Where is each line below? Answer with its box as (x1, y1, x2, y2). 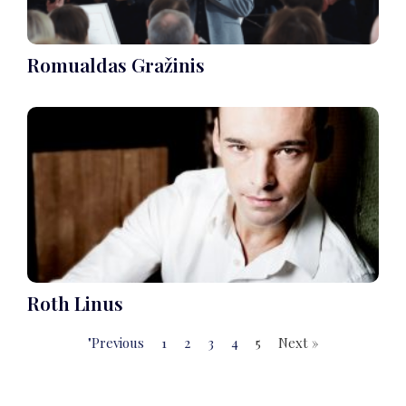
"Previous (87, 333, 144, 353)
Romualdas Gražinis (27, 52, 205, 78)
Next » (277, 333, 319, 353)
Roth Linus (27, 290, 123, 316)
